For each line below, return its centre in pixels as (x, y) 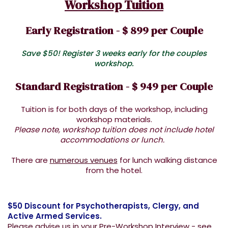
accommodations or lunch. (114, 139)
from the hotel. (114, 170)
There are (30, 160)
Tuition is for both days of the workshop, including (114, 109)
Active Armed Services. (55, 216)
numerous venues (83, 160)
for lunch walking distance (167, 160)
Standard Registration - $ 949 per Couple (114, 86)
